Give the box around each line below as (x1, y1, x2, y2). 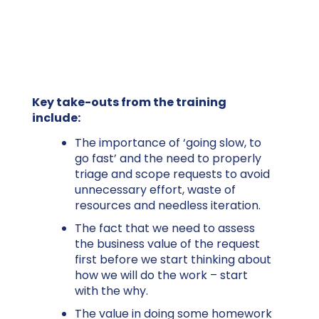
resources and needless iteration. (75, 197, 261, 214)
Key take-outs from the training (32, 93, 226, 110)
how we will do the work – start (75, 266, 248, 283)
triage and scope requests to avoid (75, 165, 270, 182)
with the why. (75, 282, 148, 299)
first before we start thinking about (75, 251, 271, 268)
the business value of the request (75, 235, 260, 252)
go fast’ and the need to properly (75, 150, 261, 167)
